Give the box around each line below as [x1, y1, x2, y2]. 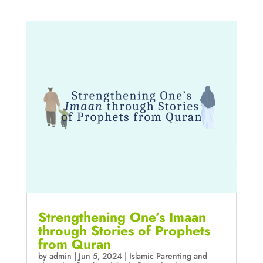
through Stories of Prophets [38, 221, 210, 241]
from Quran [38, 234, 111, 255]
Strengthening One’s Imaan [38, 207, 206, 228]
